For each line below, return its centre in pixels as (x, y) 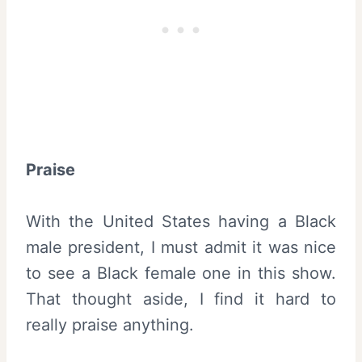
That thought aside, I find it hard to (181, 299)
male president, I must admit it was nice (181, 247)
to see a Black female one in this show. (181, 273)
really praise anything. (110, 325)
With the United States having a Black (181, 221)
